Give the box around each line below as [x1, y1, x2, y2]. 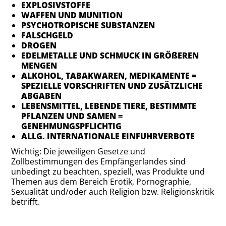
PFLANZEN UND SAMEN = [21, 110, 123, 122]
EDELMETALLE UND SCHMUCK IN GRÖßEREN [21, 50, 199, 61]
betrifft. [11, 196, 40, 207]
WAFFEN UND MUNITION [21, 10, 123, 21]
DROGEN [21, 40, 57, 51]
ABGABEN [21, 90, 62, 101]
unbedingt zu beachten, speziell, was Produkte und [11, 166, 205, 177]
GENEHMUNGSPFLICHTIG [21, 121, 122, 132]
